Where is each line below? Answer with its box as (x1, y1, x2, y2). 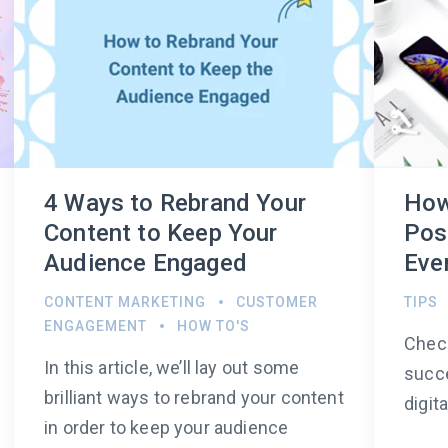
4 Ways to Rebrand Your (44, 189, 306, 218)
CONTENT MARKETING (44, 294, 206, 311)
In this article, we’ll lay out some (44, 357, 300, 379)
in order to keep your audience (44, 417, 289, 439)
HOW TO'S (177, 318, 250, 335)
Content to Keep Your (44, 219, 278, 248)
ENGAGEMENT (44, 318, 147, 335)
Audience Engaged (44, 249, 247, 278)
